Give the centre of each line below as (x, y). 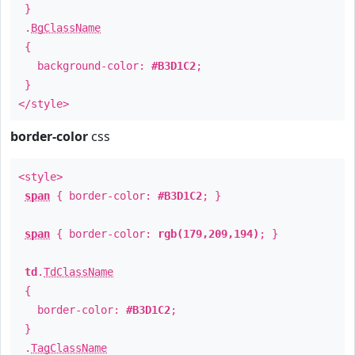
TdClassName (78, 272)
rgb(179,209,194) (208, 234)
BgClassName (66, 28)
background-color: (85, 66)
